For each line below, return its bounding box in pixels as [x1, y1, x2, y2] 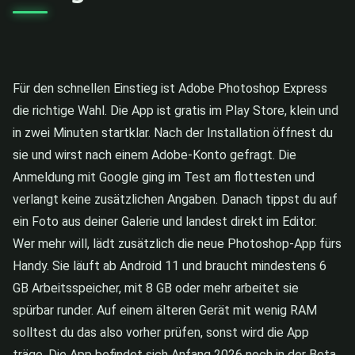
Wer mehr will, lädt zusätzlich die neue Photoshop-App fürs [13, 235, 342, 251]
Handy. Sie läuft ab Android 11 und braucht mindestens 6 [13, 258, 326, 273]
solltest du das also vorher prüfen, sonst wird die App [13, 324, 309, 340]
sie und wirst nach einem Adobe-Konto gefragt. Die [13, 147, 296, 162]
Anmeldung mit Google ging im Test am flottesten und [13, 169, 315, 185]
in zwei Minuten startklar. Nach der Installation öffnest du [13, 124, 333, 140]
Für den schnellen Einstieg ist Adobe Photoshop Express [13, 80, 327, 96]
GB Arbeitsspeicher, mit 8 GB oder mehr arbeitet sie [13, 280, 299, 296]
